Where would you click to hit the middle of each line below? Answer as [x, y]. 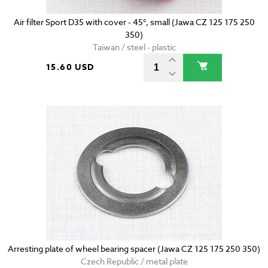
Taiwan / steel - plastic [134, 47]
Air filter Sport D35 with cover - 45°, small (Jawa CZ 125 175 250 [134, 22]
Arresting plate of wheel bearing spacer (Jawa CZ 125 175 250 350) [134, 249]
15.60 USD [70, 68]
